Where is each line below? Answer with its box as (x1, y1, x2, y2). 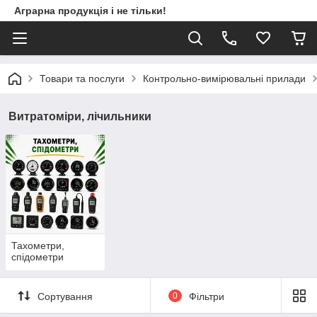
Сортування (38, 290, 93, 302)
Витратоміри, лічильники (8, 110, 151, 122)
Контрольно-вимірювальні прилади (143, 73, 306, 84)
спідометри (11, 251, 64, 263)
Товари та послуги (40, 73, 125, 84)
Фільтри (188, 290, 224, 302)
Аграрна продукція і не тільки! (14, 5, 166, 16)
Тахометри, (11, 240, 64, 252)
